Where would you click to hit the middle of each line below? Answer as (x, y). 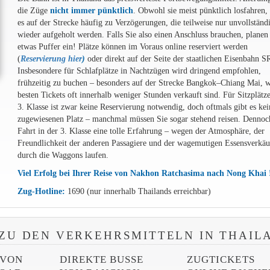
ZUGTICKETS (221, 259)
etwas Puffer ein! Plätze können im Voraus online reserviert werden (132, 47)
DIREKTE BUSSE (102, 259)
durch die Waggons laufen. (63, 155)
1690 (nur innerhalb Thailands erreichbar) (138, 191)
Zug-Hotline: (41, 191)
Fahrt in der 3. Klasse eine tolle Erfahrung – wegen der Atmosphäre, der (141, 131)
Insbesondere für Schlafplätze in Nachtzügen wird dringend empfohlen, (139, 71)
